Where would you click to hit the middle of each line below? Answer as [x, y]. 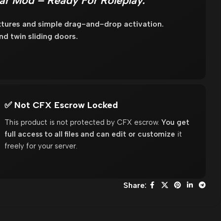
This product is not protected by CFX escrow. [83, 122]
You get [176, 122]
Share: [135, 185]
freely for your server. [41, 146]
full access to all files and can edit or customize [90, 134]
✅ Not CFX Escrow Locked [61, 105]
